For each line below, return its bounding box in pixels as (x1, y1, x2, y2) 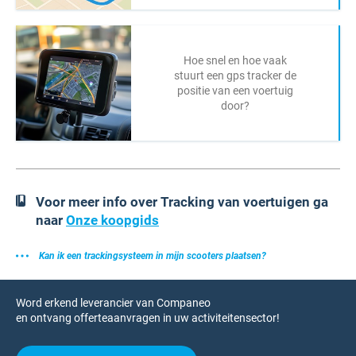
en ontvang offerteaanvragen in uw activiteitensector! (16, 311, 280, 324)
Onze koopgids (66, 212, 159, 228)
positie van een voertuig (176, 83, 293, 97)
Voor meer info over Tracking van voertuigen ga (36, 194, 328, 210)
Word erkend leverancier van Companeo (16, 296, 211, 309)
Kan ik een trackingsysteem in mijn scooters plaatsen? (39, 250, 266, 261)
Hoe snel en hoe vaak (183, 53, 287, 67)
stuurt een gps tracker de (173, 68, 296, 82)
